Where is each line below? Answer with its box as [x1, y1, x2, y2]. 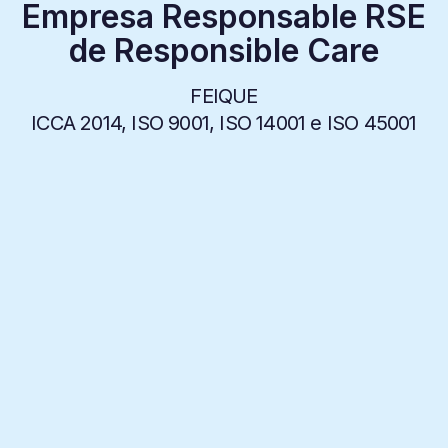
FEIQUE [190, 84, 258, 108]
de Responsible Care [68, 31, 379, 70]
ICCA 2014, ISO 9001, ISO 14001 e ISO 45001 [31, 111, 417, 135]
